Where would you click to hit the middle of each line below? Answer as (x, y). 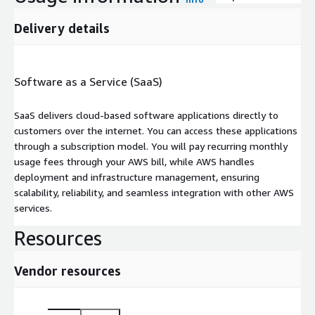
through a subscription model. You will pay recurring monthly (151, 146)
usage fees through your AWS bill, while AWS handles (134, 161)
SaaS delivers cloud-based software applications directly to (146, 115)
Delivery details (62, 28)
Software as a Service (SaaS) (88, 82)
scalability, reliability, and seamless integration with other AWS (154, 192)
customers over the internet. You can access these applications (156, 130)
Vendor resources (67, 270)
